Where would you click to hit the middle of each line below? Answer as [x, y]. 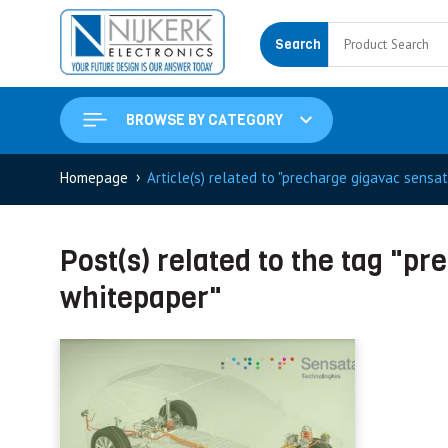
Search [297, 45]
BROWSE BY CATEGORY [204, 119]
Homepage [94, 178]
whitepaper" [141, 297]
